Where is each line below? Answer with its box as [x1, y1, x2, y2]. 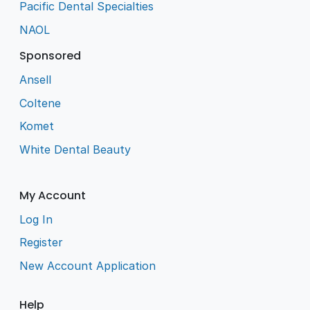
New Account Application [19, 258, 156, 273]
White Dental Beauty [19, 142, 131, 156]
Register [19, 235, 64, 250]
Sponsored [19, 48, 82, 64]
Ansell [19, 72, 52, 86]
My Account [19, 187, 86, 203]
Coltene [19, 95, 62, 110]
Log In [19, 212, 53, 226]
